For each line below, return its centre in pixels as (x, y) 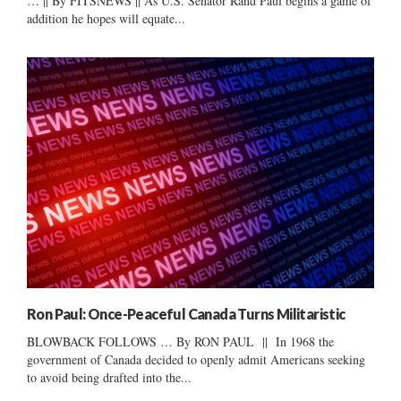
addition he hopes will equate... (106, 18)
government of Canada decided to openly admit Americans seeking (196, 360)
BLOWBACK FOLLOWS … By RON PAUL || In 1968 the (180, 342)
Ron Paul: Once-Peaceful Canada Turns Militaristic (186, 314)
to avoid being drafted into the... (109, 378)
